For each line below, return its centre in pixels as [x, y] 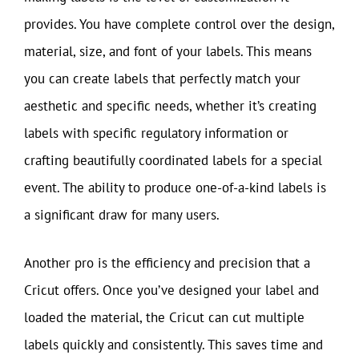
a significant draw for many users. [122, 215]
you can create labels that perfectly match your [162, 79]
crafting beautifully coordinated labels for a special [173, 160]
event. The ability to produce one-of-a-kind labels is [175, 188]
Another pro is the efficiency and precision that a [167, 262]
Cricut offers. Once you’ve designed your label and [171, 290]
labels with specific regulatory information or [156, 133]
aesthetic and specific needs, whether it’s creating [170, 106]
